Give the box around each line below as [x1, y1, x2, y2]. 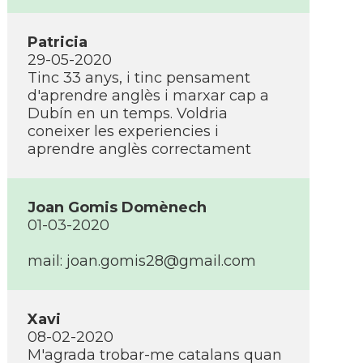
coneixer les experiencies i [28, 122, 219, 140]
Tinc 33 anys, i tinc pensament [28, 69, 250, 87]
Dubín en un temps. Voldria [28, 105, 228, 122]
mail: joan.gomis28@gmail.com [28, 252, 256, 270]
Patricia [28, 33, 88, 51]
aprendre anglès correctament [28, 140, 251, 158]
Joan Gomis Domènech [28, 199, 207, 216]
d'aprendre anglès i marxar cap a [28, 87, 269, 105]
